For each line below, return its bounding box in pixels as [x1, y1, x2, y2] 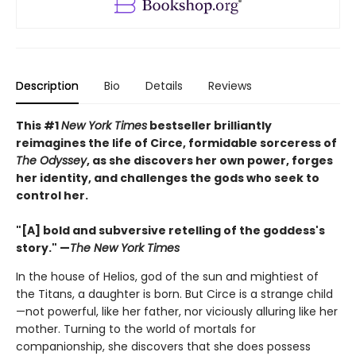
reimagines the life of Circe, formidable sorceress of [16, 135, 337, 152]
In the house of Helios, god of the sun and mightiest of [16, 269, 319, 285]
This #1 [16, 118, 61, 134]
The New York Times [70, 240, 180, 257]
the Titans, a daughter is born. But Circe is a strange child [16, 286, 333, 303]
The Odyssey [16, 153, 87, 169]
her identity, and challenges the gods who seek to [16, 170, 319, 187]
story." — [16, 240, 70, 257]
